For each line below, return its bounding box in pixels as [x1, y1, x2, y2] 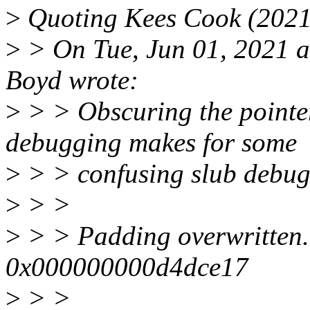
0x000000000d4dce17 [6, 252, 248, 282]
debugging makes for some [6, 127, 297, 158]
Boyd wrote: [6, 65, 138, 95]
